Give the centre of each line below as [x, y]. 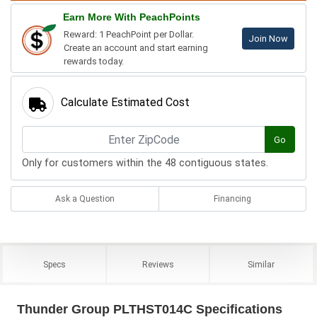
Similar [261, 265]
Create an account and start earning [136, 48]
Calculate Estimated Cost [125, 103]
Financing [232, 199]
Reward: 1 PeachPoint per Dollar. [129, 35]
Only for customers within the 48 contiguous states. [145, 163]
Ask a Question [85, 199]
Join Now [268, 39]
